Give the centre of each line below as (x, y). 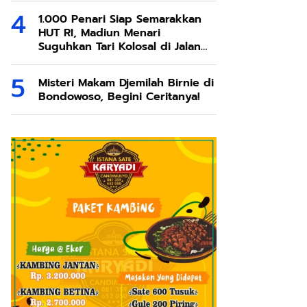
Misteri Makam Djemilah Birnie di (126, 83)
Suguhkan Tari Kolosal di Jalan (120, 46)
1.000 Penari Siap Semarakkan (120, 19)
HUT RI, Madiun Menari (99, 33)
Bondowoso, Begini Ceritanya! (119, 96)
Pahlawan (63, 60)
